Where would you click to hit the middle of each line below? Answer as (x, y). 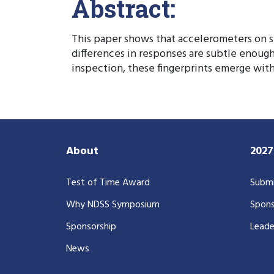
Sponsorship (91, 227)
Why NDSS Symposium (113, 205)
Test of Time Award (108, 183)
